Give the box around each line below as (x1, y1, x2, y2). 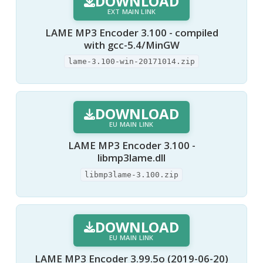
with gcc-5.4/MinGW (83, 38, 180, 52)
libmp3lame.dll (97, 151, 166, 165)
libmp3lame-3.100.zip (85, 170, 178, 179)
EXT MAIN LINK (107, 6, 156, 16)
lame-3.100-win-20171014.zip (68, 57, 195, 66)
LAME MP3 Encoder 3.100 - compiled (45, 25, 218, 39)
